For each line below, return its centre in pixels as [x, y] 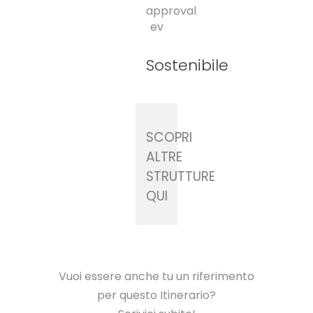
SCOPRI [169, 138]
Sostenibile [187, 66]
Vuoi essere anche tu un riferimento [156, 277]
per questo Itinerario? [156, 296]
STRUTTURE [181, 177]
